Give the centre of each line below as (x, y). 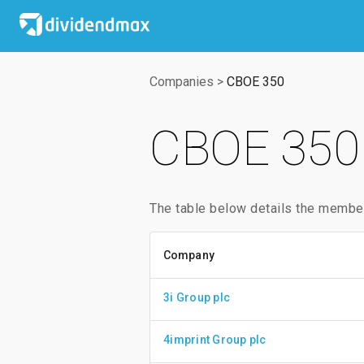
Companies (182, 82)
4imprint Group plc (215, 340)
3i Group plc (197, 297)
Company (189, 255)
